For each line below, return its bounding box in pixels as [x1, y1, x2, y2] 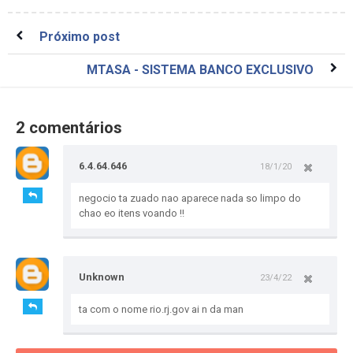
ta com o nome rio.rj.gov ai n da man [79, 303, 243, 315]
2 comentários [16, 117, 122, 137]
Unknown [79, 270, 124, 283]
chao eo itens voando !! [79, 206, 184, 219]
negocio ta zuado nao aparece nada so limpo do [79, 191, 301, 204]
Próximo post [39, 28, 120, 44]
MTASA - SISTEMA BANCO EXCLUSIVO [87, 61, 314, 77]
